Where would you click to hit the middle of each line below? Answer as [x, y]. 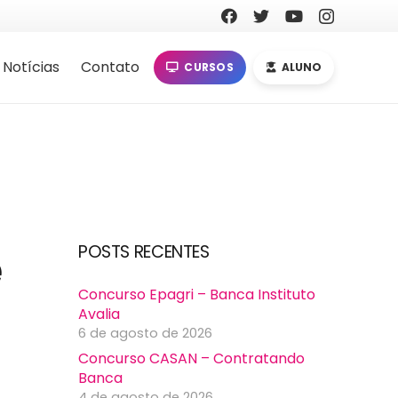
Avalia [99, 314]
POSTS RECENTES [144, 252]
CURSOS [209, 67]
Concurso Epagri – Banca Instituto [197, 295]
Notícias [31, 67]
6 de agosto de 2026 [145, 334]
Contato [110, 67]
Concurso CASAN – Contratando [191, 359]
